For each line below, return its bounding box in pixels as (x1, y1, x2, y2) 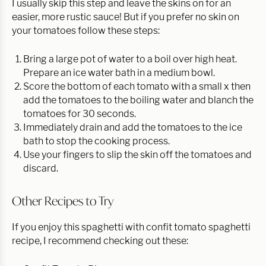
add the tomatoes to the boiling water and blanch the (23, 94, 254, 106)
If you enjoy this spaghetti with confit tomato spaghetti (12, 221, 251, 233)
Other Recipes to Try (12, 192, 113, 208)
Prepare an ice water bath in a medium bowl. (23, 66, 215, 78)
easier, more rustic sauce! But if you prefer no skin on (12, 11, 239, 23)
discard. (23, 162, 58, 174)
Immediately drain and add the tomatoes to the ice (23, 121, 242, 133)
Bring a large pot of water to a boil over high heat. (23, 53, 237, 65)
